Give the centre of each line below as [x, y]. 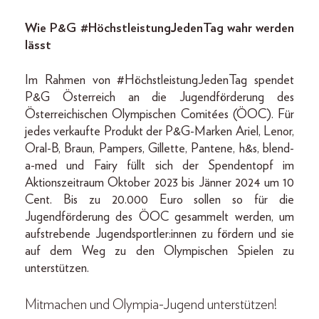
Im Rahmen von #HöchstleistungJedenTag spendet [159, 80]
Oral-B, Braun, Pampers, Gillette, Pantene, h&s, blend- [159, 148]
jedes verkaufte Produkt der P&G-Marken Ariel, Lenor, [159, 131]
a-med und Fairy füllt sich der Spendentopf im [159, 166]
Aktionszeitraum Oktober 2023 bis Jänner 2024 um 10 [159, 183]
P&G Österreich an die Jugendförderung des [159, 97]
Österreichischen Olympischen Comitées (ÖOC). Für [159, 114]
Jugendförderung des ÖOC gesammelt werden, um [159, 217]
